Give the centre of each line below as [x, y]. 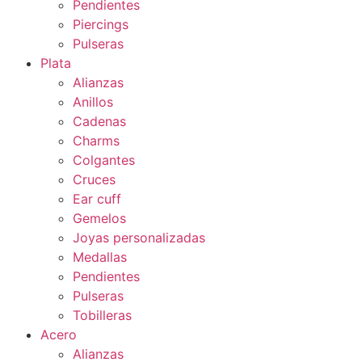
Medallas [100, 257]
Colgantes [104, 160]
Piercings [101, 24]
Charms [96, 140]
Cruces [94, 179]
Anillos [93, 101]
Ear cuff [97, 198]
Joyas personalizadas [139, 237]
